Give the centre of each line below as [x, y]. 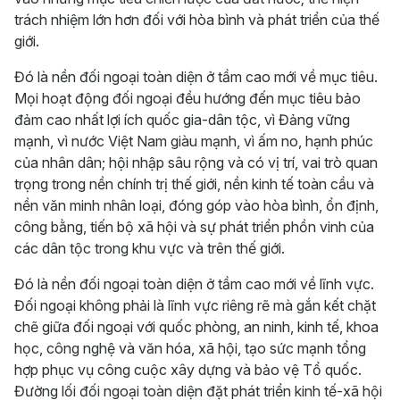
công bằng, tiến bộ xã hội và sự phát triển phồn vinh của [194, 227]
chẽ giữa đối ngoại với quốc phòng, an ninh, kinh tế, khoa [196, 327]
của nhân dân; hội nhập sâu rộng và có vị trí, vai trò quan [196, 163]
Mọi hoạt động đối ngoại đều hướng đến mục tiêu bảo [187, 99]
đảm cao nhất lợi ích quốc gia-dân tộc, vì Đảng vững [182, 120]
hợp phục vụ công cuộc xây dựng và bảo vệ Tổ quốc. [188, 370]
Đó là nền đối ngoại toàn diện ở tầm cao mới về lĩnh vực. [194, 284]
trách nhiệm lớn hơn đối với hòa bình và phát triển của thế [197, 20]
